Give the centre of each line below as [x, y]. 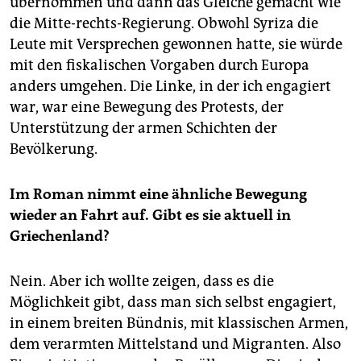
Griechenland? [60, 236]
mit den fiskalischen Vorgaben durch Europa [160, 65]
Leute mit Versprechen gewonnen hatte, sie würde [176, 44]
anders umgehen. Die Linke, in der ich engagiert [170, 86]
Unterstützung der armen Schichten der [143, 128]
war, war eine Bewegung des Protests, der [147, 107]
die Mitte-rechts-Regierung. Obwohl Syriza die [164, 23]
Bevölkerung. [54, 149]
